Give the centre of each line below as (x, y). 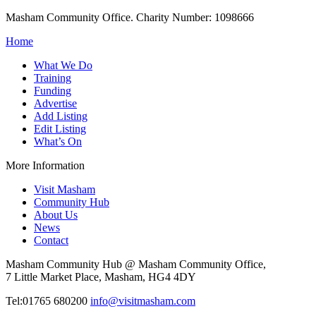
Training (53, 78)
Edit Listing (60, 129)
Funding (53, 91)
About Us (56, 215)
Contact (51, 241)
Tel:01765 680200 (48, 301)
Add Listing (61, 116)
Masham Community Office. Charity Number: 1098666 (130, 18)
